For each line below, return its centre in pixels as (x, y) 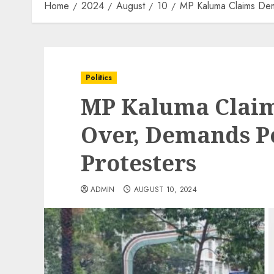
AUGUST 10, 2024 (165, 190)
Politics (99, 78)
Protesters (139, 163)
